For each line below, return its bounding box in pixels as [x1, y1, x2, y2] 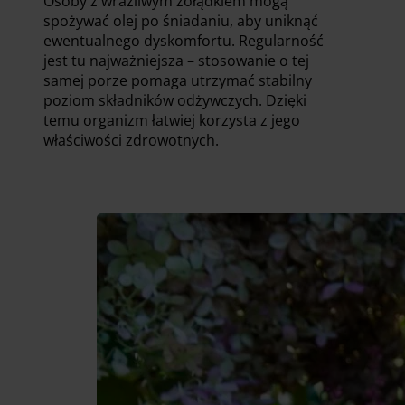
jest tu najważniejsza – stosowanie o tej [43, 50, 309, 71]
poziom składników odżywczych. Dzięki [43, 89, 306, 110]
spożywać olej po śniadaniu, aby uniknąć [43, 10, 318, 31]
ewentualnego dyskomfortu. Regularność [43, 30, 324, 51]
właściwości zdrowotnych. [43, 129, 219, 150]
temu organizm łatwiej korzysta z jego [43, 109, 300, 130]
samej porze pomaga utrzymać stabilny [43, 70, 312, 90]
